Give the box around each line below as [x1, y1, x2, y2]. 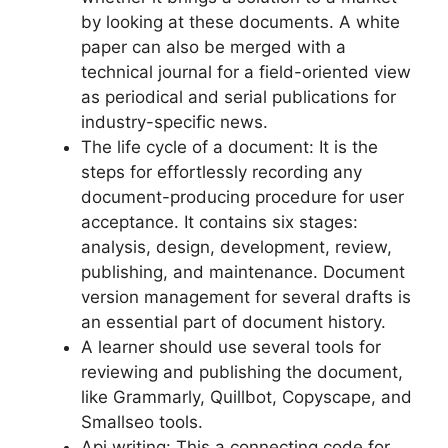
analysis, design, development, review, [81, 237, 392, 258]
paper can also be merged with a [81, 37, 346, 58]
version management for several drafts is [81, 287, 411, 308]
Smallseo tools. [81, 412, 203, 433]
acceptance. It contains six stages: [81, 212, 358, 233]
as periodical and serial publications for [81, 87, 396, 108]
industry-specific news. [81, 112, 268, 133]
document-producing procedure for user [81, 187, 404, 208]
